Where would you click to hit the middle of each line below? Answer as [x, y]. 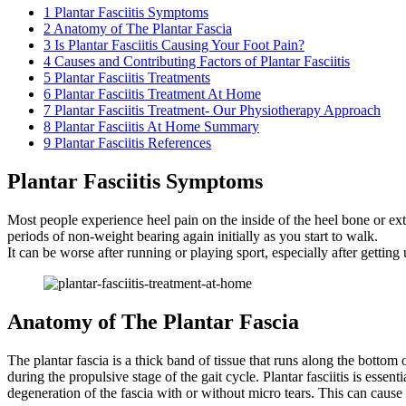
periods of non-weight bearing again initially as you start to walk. [193, 236]
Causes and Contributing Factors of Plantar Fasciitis [200, 62]
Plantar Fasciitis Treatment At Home [156, 94]
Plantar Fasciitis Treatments [130, 78]
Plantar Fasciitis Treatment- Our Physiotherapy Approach [216, 111]
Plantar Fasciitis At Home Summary [155, 127]
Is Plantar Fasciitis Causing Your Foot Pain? [178, 45]
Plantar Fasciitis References [131, 143]
